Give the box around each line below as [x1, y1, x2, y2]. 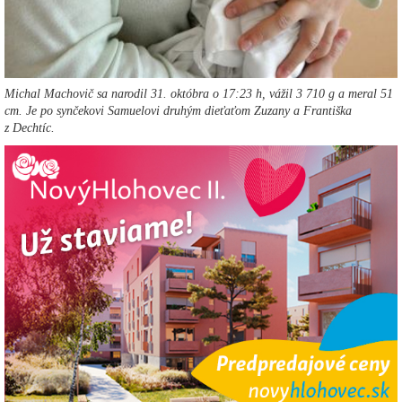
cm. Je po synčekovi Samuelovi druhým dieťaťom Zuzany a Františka [4, 103, 352, 118]
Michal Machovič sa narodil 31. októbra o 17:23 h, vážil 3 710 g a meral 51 [4, 86, 393, 100]
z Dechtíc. [4, 120, 55, 135]
